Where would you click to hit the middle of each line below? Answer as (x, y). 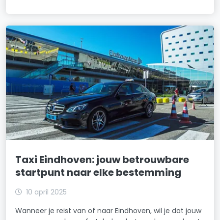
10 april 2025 (47, 192)
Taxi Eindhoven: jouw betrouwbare (102, 159)
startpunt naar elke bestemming (98, 172)
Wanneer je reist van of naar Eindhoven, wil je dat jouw (109, 210)
